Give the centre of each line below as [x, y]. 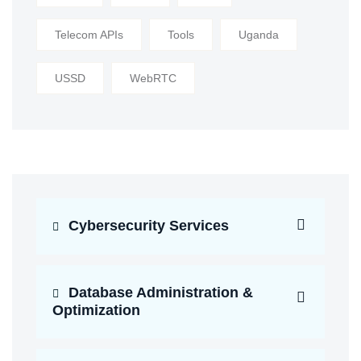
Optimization [96, 311]
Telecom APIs [89, 35]
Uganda [259, 35]
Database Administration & [159, 293]
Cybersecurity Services [147, 226]
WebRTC [153, 79]
